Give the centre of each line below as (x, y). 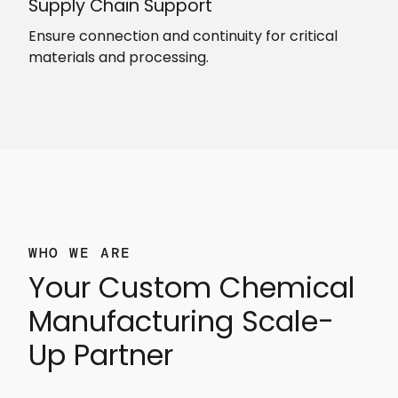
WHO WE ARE (80, 253)
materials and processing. (119, 57)
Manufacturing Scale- (181, 322)
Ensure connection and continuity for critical (183, 36)
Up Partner (101, 355)
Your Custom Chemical (192, 288)
